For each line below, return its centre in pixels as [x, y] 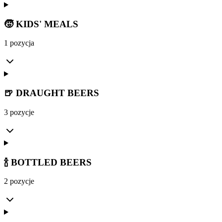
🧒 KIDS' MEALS [41, 24]
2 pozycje [19, 181]
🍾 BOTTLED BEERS [48, 162]
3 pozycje [19, 112]
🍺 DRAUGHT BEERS [52, 93]
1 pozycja [19, 43]
